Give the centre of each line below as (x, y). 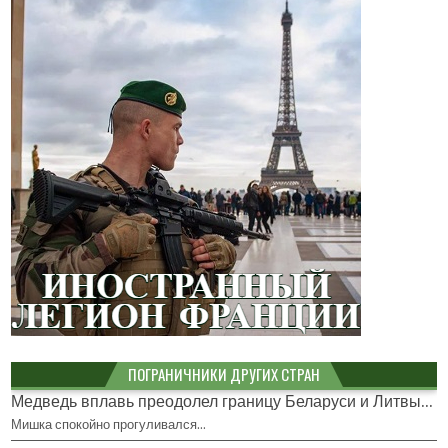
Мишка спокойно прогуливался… (109, 425)
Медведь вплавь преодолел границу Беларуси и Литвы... (222, 402)
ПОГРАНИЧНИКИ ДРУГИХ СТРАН (224, 374)
